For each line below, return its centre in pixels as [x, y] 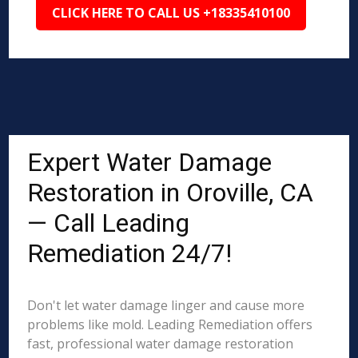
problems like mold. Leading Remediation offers [170, 324]
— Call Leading [109, 223]
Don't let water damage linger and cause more [166, 305]
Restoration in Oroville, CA [171, 193]
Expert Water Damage [150, 162]
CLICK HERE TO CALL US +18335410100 [171, 13]
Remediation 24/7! [130, 253]
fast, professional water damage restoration [161, 344]
